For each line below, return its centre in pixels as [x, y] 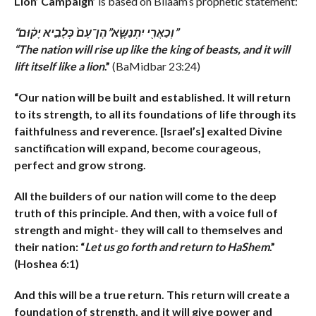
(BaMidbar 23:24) [155, 66]
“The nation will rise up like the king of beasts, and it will [152, 49]
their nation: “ [49, 246]
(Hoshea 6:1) [46, 263]
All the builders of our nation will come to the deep [145, 195]
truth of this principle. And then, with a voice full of [146, 212]
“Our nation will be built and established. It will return [152, 97]
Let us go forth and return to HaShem [177, 246]
